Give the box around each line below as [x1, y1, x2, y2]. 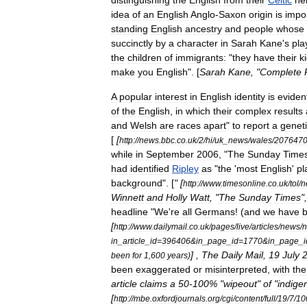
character [177, 38, 218, 49]
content [235, 294, 262, 303]
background [111, 177, 162, 188]
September [146, 149, 194, 160]
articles [251, 222, 278, 231]
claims [140, 278, 167, 289]
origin [249, 9, 273, 20]
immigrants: [175, 52, 226, 63]
